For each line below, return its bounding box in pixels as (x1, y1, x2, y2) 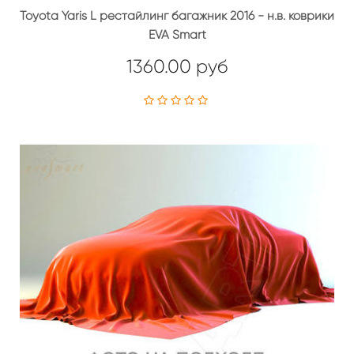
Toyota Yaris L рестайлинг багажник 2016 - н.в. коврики (20, 8, 334, 23)
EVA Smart (148, 27, 206, 42)
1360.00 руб (126, 55, 228, 77)
